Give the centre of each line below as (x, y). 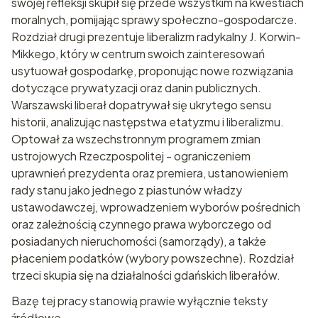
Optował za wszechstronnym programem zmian (136, 138)
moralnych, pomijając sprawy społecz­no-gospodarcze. (154, 19)
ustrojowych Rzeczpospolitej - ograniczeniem (131, 155)
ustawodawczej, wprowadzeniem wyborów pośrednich (156, 207)
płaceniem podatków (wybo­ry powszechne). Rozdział (153, 258)
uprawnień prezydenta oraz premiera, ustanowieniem (150, 172)
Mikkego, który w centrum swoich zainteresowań (138, 53)
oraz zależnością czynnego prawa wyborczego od (141, 224)
